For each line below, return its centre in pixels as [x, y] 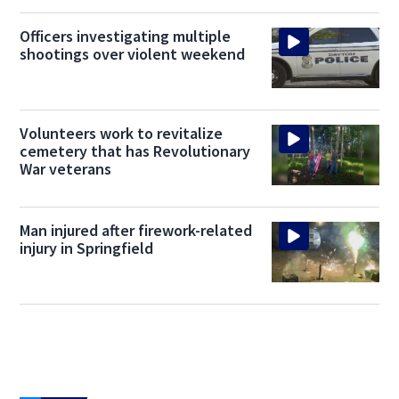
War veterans [66, 169]
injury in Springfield [87, 248]
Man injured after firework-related [136, 231]
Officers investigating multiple [126, 37]
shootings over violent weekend [133, 54]
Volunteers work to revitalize [122, 134]
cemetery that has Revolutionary [135, 151]
